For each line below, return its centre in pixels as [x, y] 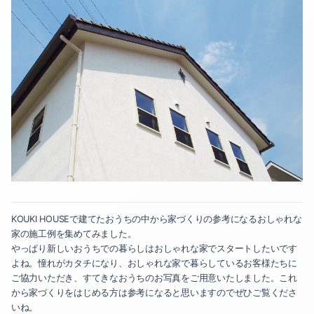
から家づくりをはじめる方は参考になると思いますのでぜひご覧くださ [154, 292]
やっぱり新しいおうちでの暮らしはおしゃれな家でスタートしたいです [154, 248]
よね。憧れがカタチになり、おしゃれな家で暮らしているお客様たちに [154, 263]
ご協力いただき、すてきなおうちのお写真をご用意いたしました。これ [154, 278]
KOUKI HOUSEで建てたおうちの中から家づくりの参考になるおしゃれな [157, 219]
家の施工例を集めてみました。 [74, 233]
